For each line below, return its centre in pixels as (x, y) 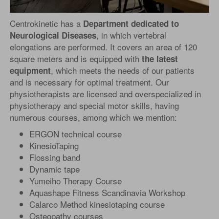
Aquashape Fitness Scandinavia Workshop (107, 192)
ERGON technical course (76, 134)
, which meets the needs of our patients (123, 70)
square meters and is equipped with (76, 58)
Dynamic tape (55, 169)
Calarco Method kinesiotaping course (97, 204)
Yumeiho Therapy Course (76, 181)
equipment (30, 70)
